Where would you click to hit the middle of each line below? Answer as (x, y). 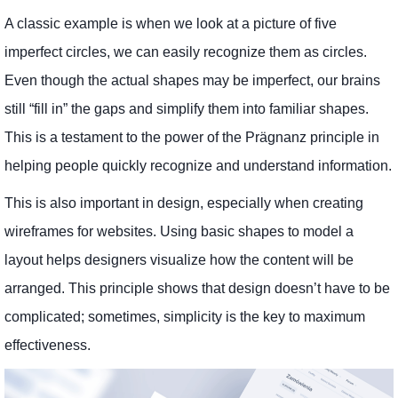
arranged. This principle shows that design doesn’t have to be (197, 288)
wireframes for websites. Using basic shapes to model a (179, 231)
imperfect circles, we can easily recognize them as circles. (186, 52)
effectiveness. (48, 345)
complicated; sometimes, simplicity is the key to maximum (185, 316)
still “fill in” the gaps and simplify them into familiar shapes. (187, 108)
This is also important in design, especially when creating (184, 203)
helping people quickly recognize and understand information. (198, 165)
